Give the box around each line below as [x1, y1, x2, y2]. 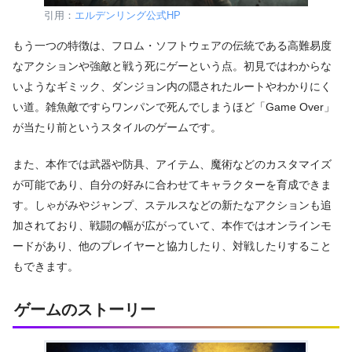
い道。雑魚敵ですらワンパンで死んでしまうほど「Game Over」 [13, 100, 335, 113]
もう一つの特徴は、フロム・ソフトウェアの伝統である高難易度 [13, 38, 332, 52]
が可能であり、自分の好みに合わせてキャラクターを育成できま [13, 178, 332, 192]
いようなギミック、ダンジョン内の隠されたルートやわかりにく [13, 79, 332, 93]
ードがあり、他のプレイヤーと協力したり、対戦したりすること [13, 240, 332, 253]
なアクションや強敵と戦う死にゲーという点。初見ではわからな [13, 59, 332, 72]
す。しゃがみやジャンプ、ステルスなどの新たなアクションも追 [13, 199, 332, 212]
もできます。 [13, 260, 79, 273]
